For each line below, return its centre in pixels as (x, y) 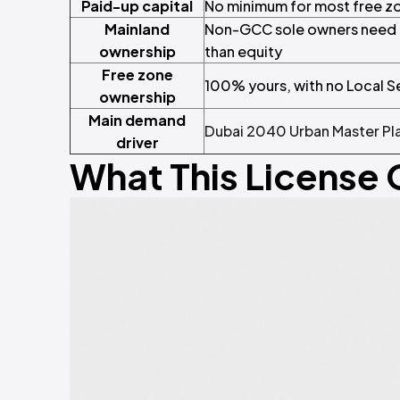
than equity (243, 52)
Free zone (137, 75)
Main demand (137, 121)
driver (137, 143)
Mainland (137, 29)
